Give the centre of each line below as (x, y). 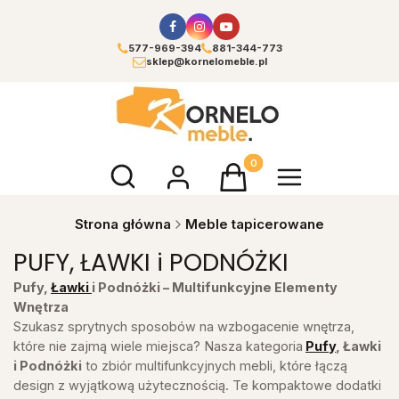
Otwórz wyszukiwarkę (189, 170)
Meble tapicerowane (255, 224)
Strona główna (123, 224)
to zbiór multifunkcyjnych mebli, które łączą (215, 365)
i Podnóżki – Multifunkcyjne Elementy (215, 287)
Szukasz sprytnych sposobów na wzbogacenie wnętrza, (184, 326)
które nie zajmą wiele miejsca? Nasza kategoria (158, 346)
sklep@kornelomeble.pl (206, 61)
